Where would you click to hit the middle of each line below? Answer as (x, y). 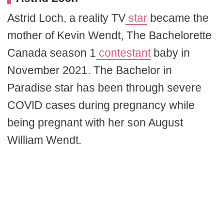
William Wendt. (44, 140)
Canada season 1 (52, 53)
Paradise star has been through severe (104, 87)
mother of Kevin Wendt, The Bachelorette (109, 35)
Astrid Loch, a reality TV (66, 18)
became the (178, 18)
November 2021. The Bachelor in (90, 70)
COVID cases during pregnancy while (101, 105)
